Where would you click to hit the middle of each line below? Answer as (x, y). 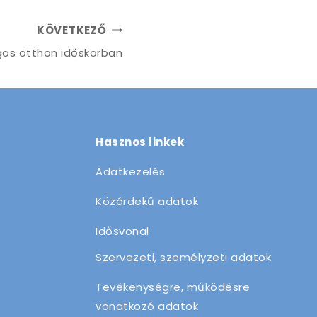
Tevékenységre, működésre (173, 287)
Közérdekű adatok (147, 201)
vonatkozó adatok (147, 306)
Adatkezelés (131, 172)
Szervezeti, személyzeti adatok (183, 257)
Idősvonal (122, 231)
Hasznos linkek (140, 142)
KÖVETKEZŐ (71, 30)
